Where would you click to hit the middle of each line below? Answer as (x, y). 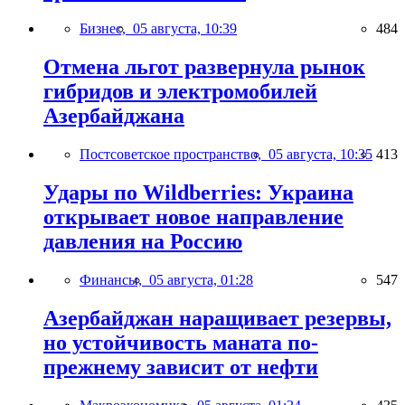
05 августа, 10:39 (185, 29)
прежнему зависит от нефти (181, 367)
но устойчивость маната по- (181, 343)
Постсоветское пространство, (174, 155)
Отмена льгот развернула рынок (204, 67)
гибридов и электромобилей (180, 92)
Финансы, (114, 280)
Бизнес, (106, 29)
